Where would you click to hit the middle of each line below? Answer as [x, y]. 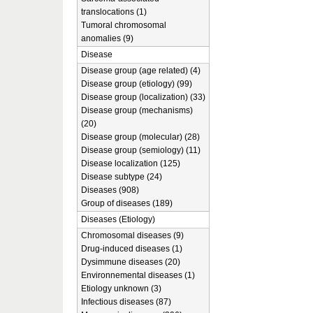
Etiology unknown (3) [121, 289]
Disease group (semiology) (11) [141, 150]
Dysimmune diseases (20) [131, 262]
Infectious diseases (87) [126, 302]
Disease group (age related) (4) [141, 71]
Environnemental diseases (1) [138, 275]
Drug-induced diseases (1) [132, 249]
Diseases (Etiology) [118, 219]
